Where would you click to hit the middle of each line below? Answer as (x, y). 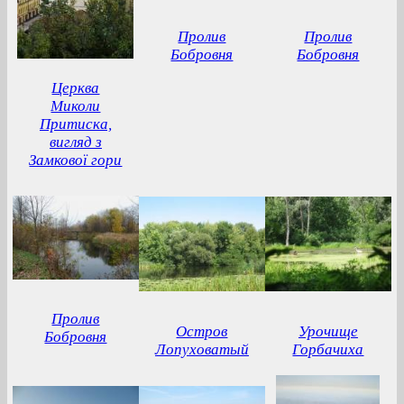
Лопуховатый (202, 349)
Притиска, (75, 124)
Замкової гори (76, 160)
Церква (76, 88)
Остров (202, 331)
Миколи (76, 106)
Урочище (328, 331)
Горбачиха (328, 349)
